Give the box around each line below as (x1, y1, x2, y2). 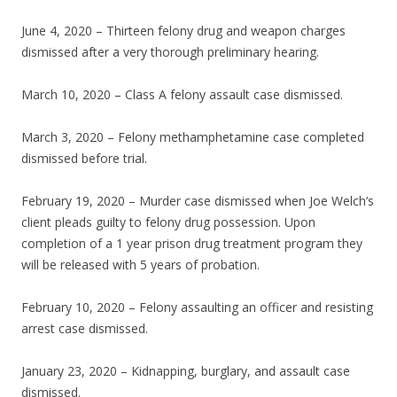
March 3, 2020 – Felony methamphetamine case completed (21, 128, 364, 146)
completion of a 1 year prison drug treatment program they (21, 235, 362, 253)
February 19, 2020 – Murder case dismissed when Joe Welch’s (21, 192, 374, 210)
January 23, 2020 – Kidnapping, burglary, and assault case (21, 362, 350, 380)
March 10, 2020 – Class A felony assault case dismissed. (21, 86, 343, 104)
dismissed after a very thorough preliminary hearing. (21, 43, 319, 61)
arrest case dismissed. (21, 320, 148, 338)
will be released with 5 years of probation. (21, 256, 260, 274)
